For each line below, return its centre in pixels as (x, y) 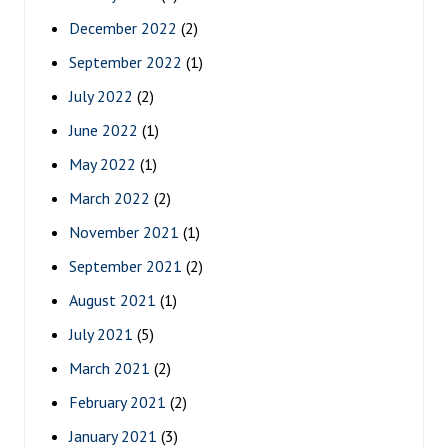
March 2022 (109, 197)
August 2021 (112, 299)
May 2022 (102, 163)
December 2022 (123, 27)
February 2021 (117, 401)
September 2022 (125, 61)
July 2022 (101, 95)
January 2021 (113, 435)
